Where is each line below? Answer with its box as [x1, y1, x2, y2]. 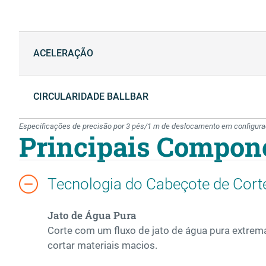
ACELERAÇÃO [33, 47, 93, 59]
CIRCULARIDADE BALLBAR [33, 91, 148, 103]
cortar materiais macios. [47, 239, 160, 252]
